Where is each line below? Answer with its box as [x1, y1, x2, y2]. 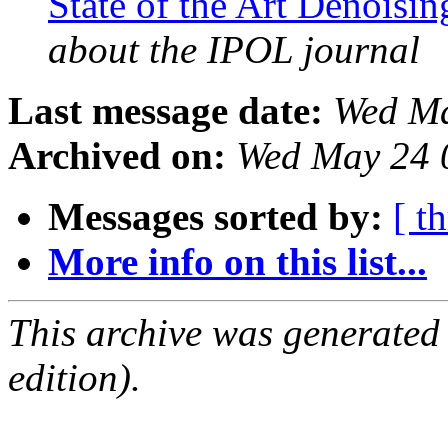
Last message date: [8, 89, 323, 133]
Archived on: [8, 134, 226, 178]
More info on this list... [48, 240, 427, 284]
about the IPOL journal [48, 28, 420, 72]
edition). [8, 356, 141, 400]
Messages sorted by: [48, 195, 383, 239]
